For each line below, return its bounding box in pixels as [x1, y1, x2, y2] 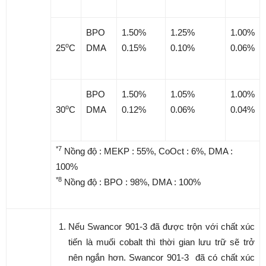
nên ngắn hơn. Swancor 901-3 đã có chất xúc [68, 252, 255, 262]
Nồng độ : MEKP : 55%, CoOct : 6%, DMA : [62, 146, 233, 156]
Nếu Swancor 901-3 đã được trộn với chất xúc [68, 221, 255, 232]
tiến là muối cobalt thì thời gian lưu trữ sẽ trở [68, 237, 255, 247]
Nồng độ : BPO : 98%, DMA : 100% [62, 177, 201, 187]
